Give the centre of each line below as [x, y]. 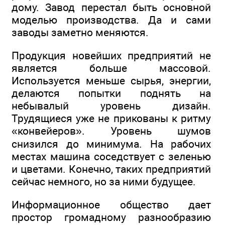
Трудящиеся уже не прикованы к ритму [111, 118]
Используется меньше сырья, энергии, [111, 81]
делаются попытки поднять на [111, 93]
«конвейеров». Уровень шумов [111, 131]
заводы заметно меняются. [80, 32]
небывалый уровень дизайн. [111, 106]
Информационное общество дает [111, 205]
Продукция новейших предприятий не [111, 55]
